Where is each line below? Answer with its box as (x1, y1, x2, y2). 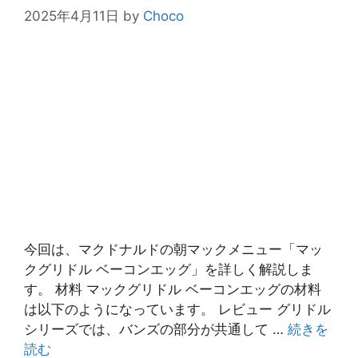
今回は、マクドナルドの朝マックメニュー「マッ (24, 241, 323, 258)
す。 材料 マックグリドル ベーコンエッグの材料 (24, 281, 321, 298)
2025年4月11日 (24, 7, 119, 24)
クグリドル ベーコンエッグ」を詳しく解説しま (24, 261, 313, 278)
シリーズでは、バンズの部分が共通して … (24, 321, 288, 338)
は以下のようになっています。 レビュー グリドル (24, 301, 331, 318)
